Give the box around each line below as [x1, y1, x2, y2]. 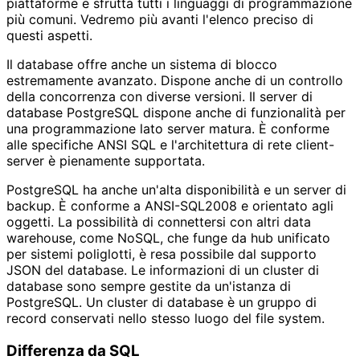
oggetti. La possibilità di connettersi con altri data [6, 213, 311, 230]
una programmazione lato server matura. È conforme [6, 120, 329, 137]
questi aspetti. [6, 27, 92, 43]
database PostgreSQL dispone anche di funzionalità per [6, 104, 346, 121]
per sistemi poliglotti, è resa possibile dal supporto [6, 245, 317, 262]
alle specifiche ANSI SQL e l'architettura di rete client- [6, 136, 334, 153]
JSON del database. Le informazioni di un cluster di [6, 261, 319, 278]
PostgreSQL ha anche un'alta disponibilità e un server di [6, 181, 346, 198]
